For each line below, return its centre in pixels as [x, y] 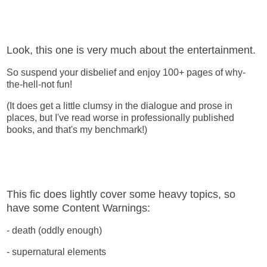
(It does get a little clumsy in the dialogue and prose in [119, 105]
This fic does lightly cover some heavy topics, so [121, 195]
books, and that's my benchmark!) [77, 129]
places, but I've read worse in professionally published [120, 117]
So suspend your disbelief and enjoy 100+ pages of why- [126, 72]
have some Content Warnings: [78, 208]
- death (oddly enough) [54, 230]
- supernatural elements [56, 252]
